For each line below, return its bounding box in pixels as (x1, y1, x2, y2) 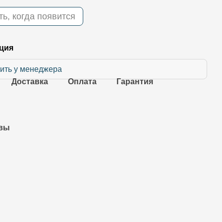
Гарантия (116, 77, 154, 86)
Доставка (11, 77, 49, 86)
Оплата (68, 77, 97, 86)
